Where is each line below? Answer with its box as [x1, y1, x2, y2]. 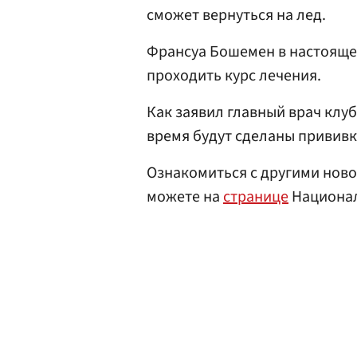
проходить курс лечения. [147, 65, 321, 87]
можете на [147, 186, 223, 208]
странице [223, 186, 288, 208]
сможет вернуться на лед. [147, 4, 326, 26]
